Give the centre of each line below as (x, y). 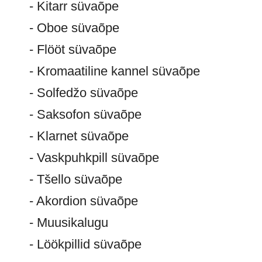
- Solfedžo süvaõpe (84, 93)
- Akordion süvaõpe (84, 201)
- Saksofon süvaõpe (85, 114)
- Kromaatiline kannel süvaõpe (115, 71)
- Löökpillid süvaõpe (85, 244)
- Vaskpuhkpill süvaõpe (94, 158)
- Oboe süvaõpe (74, 28)
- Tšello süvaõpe (76, 179)
